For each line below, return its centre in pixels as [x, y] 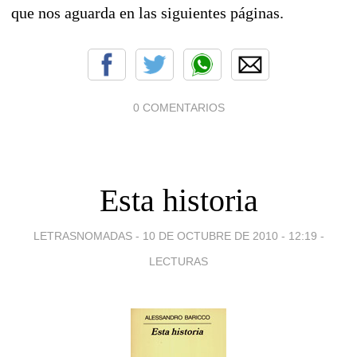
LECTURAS [178, 261]
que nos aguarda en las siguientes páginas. [147, 12]
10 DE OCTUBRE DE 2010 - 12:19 [229, 235]
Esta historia [178, 200]
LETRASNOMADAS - [88, 235]
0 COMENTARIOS [178, 107]
